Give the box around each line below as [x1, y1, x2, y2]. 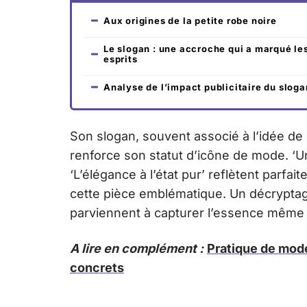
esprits [103, 53, 138, 64]
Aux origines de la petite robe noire [103, 14, 277, 26]
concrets [70, 260, 124, 275]
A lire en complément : [70, 241, 204, 256]
